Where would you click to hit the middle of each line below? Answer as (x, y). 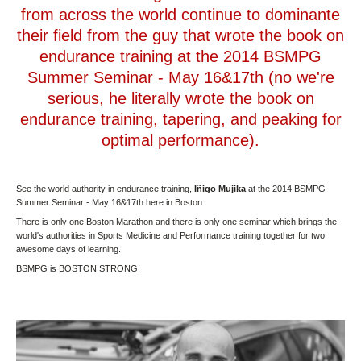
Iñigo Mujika (221, 188)
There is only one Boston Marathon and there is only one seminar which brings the (176, 221)
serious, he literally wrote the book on (180, 98)
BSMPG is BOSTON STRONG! (78, 268)
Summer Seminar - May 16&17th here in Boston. (110, 202)
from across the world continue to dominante (180, 14)
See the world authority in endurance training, (105, 188)
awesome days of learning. (68, 249)
